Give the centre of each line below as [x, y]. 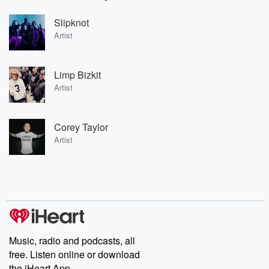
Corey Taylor [81, 127]
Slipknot [71, 22]
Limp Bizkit [77, 74]
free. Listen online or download [74, 254]
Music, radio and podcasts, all [72, 240]
